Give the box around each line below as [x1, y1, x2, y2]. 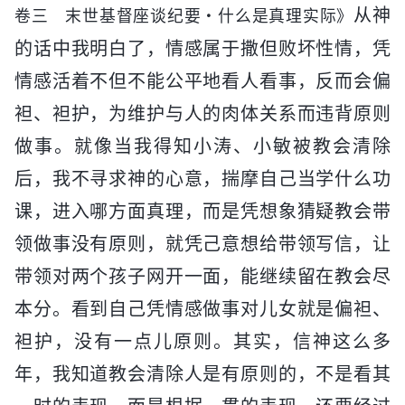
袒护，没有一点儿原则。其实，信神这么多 [14, 330, 391, 353]
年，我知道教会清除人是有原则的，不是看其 [14, 363, 391, 385]
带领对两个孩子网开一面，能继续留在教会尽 [14, 265, 391, 287]
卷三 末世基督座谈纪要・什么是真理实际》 [14, 5, 354, 25]
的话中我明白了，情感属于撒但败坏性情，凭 [14, 37, 391, 60]
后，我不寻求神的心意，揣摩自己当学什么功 [14, 167, 391, 190]
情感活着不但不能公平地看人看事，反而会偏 [14, 70, 391, 92]
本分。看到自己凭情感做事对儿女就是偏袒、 [14, 297, 391, 320]
